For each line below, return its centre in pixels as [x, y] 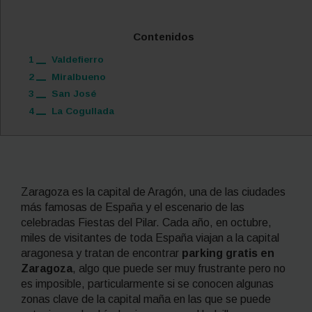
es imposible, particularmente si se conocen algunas [147, 284]
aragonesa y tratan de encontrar [101, 253]
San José [72, 94]
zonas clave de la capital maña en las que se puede [146, 299]
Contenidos [164, 36]
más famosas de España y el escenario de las [133, 208]
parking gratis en [228, 253]
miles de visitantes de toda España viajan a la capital [150, 238]
